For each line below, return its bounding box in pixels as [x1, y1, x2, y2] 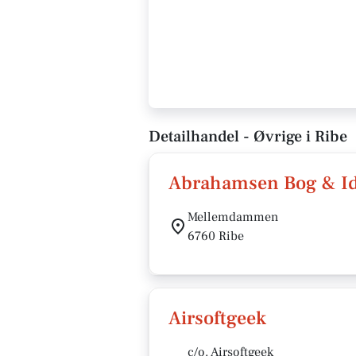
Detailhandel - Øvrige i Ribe [149, 126, 347, 147]
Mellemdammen [188, 209, 278, 225]
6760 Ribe [188, 228, 244, 244]
